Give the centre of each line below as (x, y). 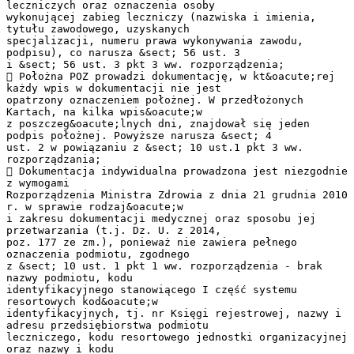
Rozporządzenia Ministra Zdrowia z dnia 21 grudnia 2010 (177, 194)
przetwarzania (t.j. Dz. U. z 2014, (114, 230)
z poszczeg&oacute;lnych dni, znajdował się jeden (158, 123)
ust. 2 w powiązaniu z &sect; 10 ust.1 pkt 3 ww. (155, 147)
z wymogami (38, 183)
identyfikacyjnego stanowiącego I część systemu (152, 289)
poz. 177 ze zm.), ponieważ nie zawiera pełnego (152, 242)
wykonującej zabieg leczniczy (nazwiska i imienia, (161, 17)
